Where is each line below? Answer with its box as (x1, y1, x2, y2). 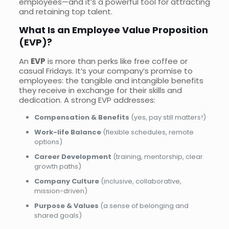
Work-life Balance (34, 127, 101, 138)
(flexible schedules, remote (101, 127, 194, 138)
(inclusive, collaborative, (99, 176, 181, 187)
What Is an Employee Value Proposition (18, 24, 208, 37)
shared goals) (34, 211, 82, 221)
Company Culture (34, 176, 99, 187)
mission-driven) (34, 186, 87, 196)
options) (34, 137, 62, 147)
